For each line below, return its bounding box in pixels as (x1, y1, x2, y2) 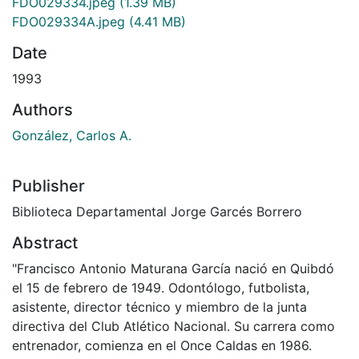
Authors (12, 99, 73, 119)
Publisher (12, 175, 85, 196)
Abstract (12, 232, 78, 252)
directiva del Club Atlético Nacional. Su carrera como (12, 317, 335, 334)
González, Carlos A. (12, 127, 131, 143)
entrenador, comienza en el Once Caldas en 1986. (12, 337, 312, 353)
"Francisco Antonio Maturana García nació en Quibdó (12, 260, 334, 276)
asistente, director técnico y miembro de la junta (12, 298, 307, 315)
